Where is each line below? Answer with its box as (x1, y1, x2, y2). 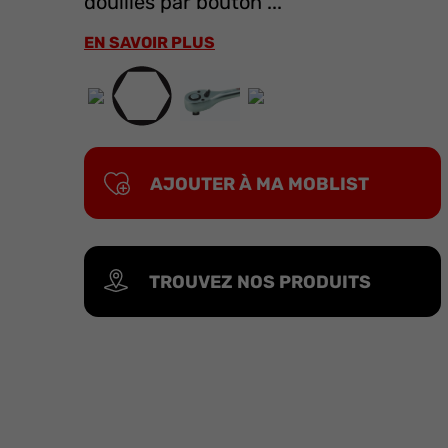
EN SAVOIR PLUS (84, 32, 215, 52)
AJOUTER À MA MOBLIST (150, 172, 370, 194)
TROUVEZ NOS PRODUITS (148, 271, 371, 293)
